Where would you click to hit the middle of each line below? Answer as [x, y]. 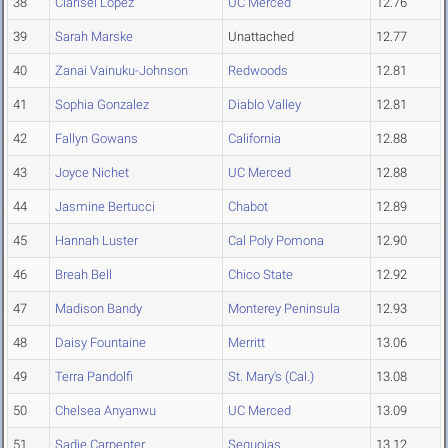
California [254, 139]
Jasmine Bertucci [105, 207]
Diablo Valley [264, 105]
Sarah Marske [94, 37]
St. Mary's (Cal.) [271, 377]
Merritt [246, 343]
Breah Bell [83, 275]
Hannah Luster [96, 241]
